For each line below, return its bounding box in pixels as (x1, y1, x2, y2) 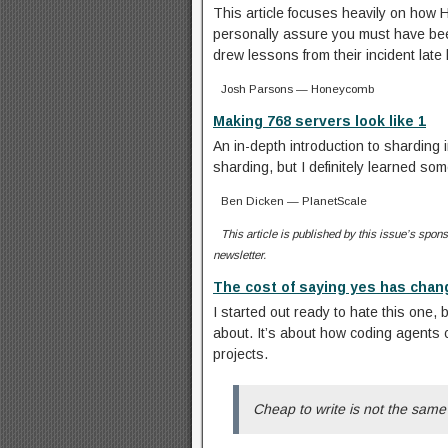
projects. (213, 345, 268, 362)
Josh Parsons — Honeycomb (221, 81, 374, 95)
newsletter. (213, 247, 266, 261)
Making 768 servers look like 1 (213, 112, 426, 129)
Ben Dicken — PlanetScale (221, 193, 367, 207)
